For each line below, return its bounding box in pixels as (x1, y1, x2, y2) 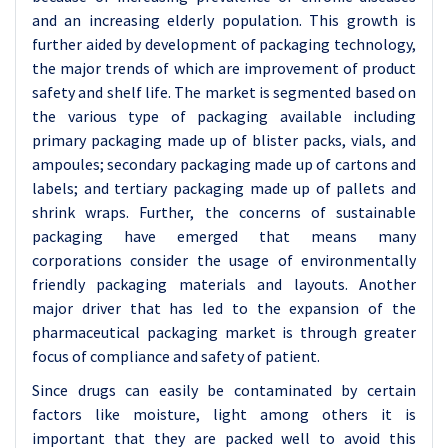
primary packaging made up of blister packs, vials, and (32, 130, 416, 150)
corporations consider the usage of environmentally (32, 250, 416, 270)
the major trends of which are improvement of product (32, 58, 416, 78)
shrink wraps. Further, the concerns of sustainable (32, 202, 416, 222)
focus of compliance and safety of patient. (32, 346, 320, 366)
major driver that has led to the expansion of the (32, 298, 416, 318)
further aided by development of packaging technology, (32, 34, 416, 54)
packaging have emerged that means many (32, 226, 416, 246)
